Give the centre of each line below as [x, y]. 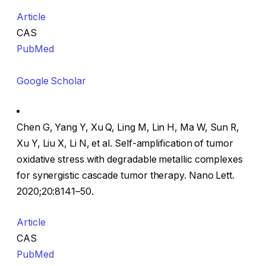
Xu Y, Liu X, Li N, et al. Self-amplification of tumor [125, 144]
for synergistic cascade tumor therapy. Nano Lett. [126, 176]
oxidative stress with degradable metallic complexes [130, 160]
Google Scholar [51, 81]
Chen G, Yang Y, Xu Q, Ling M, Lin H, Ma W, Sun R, [128, 128]
